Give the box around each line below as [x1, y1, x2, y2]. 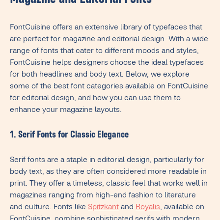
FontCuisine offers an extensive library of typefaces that [10, 24, 202, 32]
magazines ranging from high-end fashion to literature [10, 192, 196, 200]
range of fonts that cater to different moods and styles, [10, 48, 199, 56]
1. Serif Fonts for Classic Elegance [10, 131, 129, 141]
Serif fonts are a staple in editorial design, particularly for [10, 157, 204, 165]
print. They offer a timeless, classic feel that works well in [10, 180, 208, 189]
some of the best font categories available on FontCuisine [10, 83, 208, 91]
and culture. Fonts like [10, 204, 88, 212]
